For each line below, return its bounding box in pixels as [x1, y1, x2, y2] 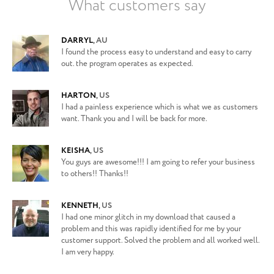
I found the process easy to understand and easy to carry [61, 46, 251, 58]
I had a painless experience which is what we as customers [61, 102, 258, 113]
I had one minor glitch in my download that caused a [61, 212, 235, 223]
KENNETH [61, 200, 98, 212]
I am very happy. [61, 246, 114, 258]
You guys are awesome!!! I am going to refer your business [61, 157, 255, 168]
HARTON [61, 90, 96, 102]
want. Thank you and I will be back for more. [61, 113, 207, 125]
